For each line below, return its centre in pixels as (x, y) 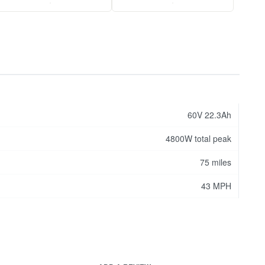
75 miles (216, 162)
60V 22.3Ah (210, 114)
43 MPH (216, 185)
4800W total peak (199, 138)
